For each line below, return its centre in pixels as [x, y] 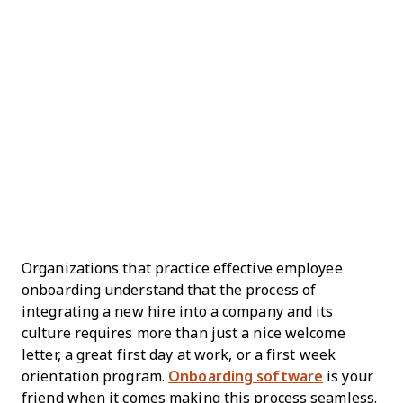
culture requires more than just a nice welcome [184, 333]
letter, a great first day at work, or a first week [179, 355]
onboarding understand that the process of [169, 290]
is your [348, 376]
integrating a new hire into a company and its [178, 312]
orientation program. [95, 376]
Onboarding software [246, 376]
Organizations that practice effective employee [182, 269]
